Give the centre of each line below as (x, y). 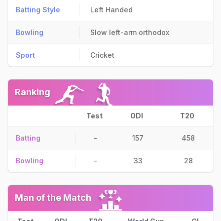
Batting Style (38, 10)
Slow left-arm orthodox (130, 32)
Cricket (102, 55)
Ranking (33, 92)
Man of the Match (53, 198)
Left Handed (111, 10)
